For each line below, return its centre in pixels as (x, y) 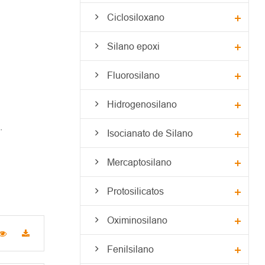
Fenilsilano (130, 249)
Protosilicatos (135, 191)
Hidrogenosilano (142, 104)
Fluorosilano (133, 75)
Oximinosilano (137, 220)
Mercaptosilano (139, 162)
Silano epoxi (133, 46)
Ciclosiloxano (135, 17)
